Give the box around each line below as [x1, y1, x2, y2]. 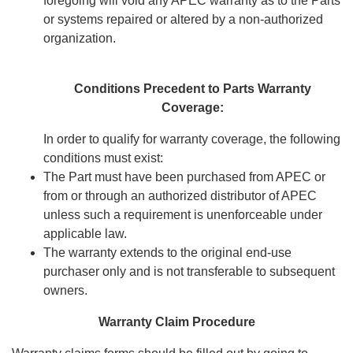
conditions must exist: [43, 151, 163, 165]
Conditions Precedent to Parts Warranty [73, 82, 311, 96]
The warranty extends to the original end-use [43, 246, 292, 260]
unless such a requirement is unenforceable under [43, 208, 322, 222]
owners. [43, 284, 87, 298]
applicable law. [43, 227, 130, 241]
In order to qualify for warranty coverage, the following [43, 132, 340, 147]
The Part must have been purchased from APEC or [43, 170, 325, 184]
